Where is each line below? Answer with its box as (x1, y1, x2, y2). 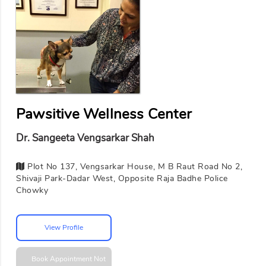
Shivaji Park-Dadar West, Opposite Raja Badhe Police (16, 172, 228, 184)
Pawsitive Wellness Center (16, 104, 191, 124)
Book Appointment (31, 254, 94, 264)
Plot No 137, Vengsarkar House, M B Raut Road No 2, (24, 160, 242, 172)
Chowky (16, 184, 48, 196)
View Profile (45, 223, 83, 233)
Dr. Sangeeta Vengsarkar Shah (16, 131, 154, 145)
